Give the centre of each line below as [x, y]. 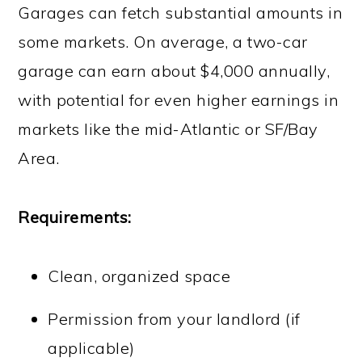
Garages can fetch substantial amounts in [181, 13]
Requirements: [75, 217]
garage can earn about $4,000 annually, [174, 71]
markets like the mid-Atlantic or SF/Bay [168, 129]
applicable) [91, 348]
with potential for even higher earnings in [179, 100]
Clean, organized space [139, 276]
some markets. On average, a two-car [163, 42]
